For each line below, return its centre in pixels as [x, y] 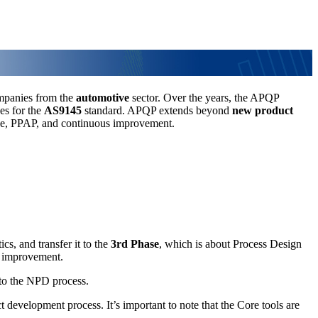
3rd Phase [135, 243]
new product [263, 110]
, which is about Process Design [230, 243]
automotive [103, 97]
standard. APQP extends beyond [157, 110]
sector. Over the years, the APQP [204, 97]
